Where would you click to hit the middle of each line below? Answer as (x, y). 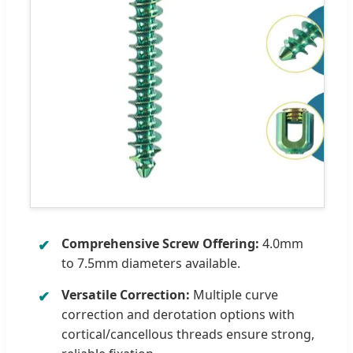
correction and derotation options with (178, 315)
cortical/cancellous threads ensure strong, (188, 334)
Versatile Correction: (126, 295)
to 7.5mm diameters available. (151, 264)
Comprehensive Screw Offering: (160, 244)
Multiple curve (234, 295)
